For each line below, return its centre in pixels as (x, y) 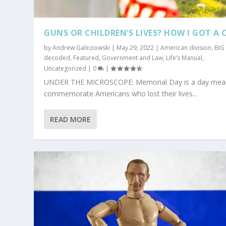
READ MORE (71, 119)
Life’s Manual (184, 58)
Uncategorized (65, 68)
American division (186, 47)
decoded (57, 58)
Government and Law (133, 58)
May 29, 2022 (135, 47)
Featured (86, 58)
